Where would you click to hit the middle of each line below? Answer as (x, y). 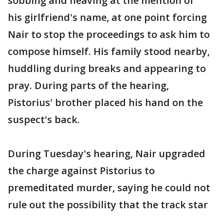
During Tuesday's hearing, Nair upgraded (107, 154)
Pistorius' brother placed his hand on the (105, 102)
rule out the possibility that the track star (108, 205)
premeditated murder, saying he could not (109, 188)
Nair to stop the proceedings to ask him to (109, 34)
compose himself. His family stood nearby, (109, 51)
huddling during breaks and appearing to (107, 68)
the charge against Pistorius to (81, 171)
